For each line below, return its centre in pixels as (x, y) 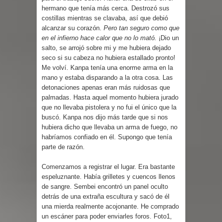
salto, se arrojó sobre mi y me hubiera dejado (106, 48)
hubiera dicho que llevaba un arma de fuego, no (110, 127)
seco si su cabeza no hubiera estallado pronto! (109, 57)
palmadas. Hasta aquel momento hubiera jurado (110, 97)
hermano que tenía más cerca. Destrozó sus (106, 8)
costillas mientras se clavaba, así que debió (105, 18)
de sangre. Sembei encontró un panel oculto (105, 186)
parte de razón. (63, 147)
